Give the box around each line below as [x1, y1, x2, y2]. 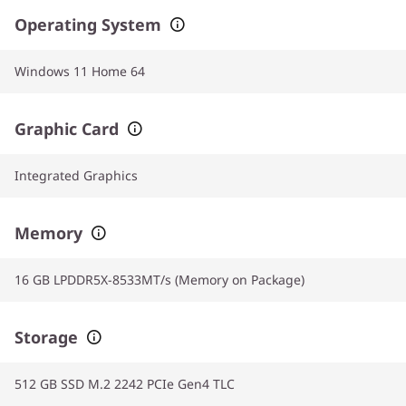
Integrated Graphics [14, 166, 138, 184]
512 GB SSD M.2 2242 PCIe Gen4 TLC [14, 374, 235, 392]
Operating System [14, 13, 161, 35]
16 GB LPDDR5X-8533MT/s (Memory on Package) [14, 270, 304, 288]
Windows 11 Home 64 [14, 62, 145, 80]
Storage [14, 325, 78, 348]
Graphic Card [14, 117, 119, 140]
